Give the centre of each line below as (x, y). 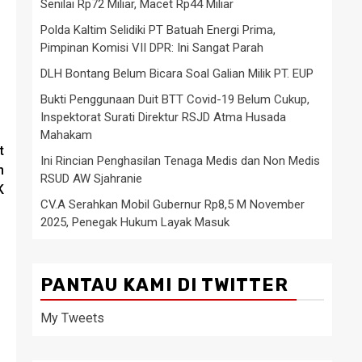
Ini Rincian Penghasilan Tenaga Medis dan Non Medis (180, 160)
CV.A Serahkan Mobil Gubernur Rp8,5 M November (173, 204)
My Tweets (72, 318)
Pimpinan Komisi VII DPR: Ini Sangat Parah (152, 47)
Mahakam (66, 135)
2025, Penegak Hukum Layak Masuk (135, 222)
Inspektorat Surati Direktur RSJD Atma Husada (163, 117)
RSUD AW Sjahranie (91, 178)
